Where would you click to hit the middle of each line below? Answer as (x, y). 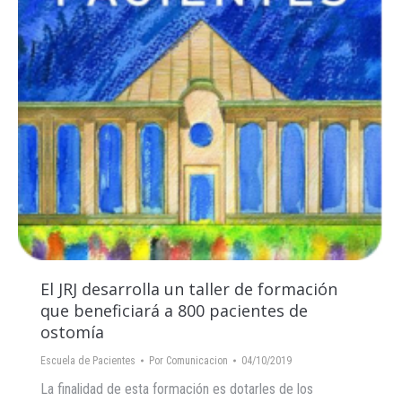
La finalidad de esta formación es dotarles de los (177, 389)
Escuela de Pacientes (88, 361)
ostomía (72, 332)
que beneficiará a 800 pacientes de (174, 311)
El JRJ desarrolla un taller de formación (189, 289)
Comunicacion (197, 361)
